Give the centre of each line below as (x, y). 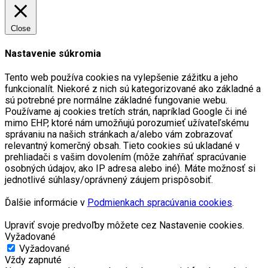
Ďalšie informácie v (46, 202)
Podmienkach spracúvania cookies (160, 202)
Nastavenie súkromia (53, 53)
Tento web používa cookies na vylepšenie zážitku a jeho (121, 77)
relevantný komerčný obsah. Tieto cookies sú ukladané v (122, 145)
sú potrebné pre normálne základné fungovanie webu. (116, 100)
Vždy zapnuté (33, 260)
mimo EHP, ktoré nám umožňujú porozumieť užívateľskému (127, 123)
